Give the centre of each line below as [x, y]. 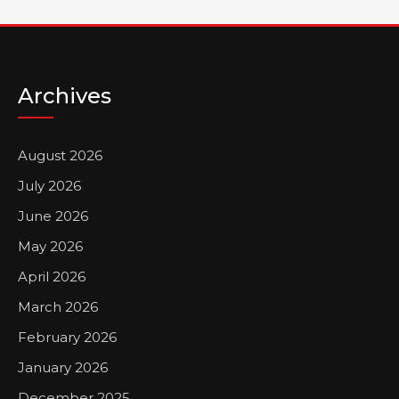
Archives [65, 96]
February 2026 [67, 337]
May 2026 [50, 246]
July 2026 [49, 186]
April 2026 [52, 277]
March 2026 [58, 307]
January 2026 [63, 367]
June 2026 [53, 216]
